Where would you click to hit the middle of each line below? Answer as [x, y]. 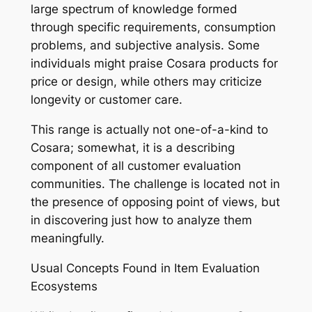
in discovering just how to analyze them [141, 220]
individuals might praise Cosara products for [154, 64]
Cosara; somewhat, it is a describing [132, 148]
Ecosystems [64, 286]
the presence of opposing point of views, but [155, 202]
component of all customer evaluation [135, 166]
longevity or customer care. [106, 100]
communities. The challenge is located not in [155, 184]
